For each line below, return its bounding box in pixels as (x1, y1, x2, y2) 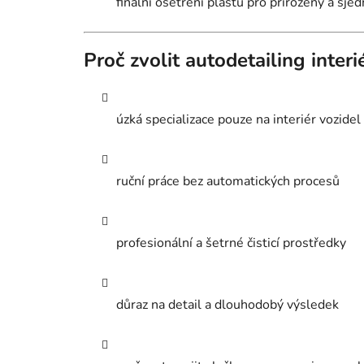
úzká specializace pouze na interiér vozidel (116, 110, 361, 128)
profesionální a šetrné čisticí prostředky (116, 233, 346, 252)
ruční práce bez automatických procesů (116, 171, 340, 190)
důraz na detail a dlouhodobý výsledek (116, 295, 339, 314)
